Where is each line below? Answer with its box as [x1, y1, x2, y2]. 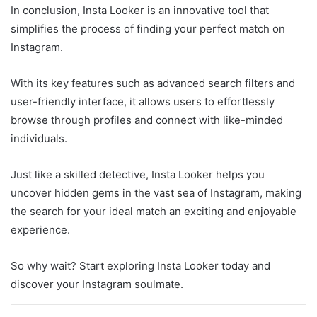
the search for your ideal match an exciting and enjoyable [11, 204, 296, 218]
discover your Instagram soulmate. [11, 277, 183, 291]
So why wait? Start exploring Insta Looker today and [11, 258, 270, 272]
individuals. [11, 131, 67, 145]
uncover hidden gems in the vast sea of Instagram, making [11, 185, 301, 200]
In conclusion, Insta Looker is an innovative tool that [11, 3, 269, 17]
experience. [11, 222, 70, 236]
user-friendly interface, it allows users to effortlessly [11, 94, 275, 108]
